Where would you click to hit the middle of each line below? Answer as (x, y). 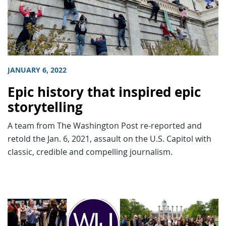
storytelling (45, 107)
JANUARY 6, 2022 (37, 70)
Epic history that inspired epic (104, 92)
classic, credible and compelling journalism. (90, 152)
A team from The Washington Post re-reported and (105, 125)
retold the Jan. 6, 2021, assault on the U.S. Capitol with (109, 138)
